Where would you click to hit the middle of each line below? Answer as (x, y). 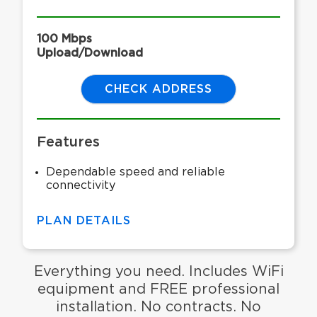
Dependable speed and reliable (136, 172)
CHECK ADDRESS (158, 90)
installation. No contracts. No (158, 307)
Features (68, 143)
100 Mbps (64, 39)
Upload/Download (90, 53)
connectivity (81, 186)
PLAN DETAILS (84, 221)
